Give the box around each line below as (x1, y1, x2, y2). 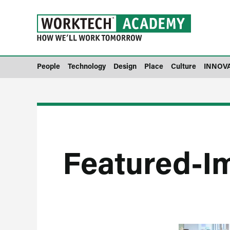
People (37, 61, 60, 71)
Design (113, 61, 137, 71)
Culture (171, 61, 196, 71)
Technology (68, 61, 106, 71)
